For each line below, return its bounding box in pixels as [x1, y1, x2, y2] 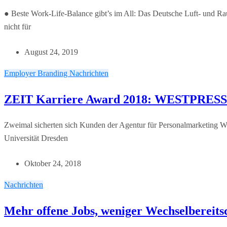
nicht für [4, 22, 31, 31]
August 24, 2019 [24, 48, 78, 57]
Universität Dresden [4, 134, 68, 143]
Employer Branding [4, 69, 69, 78]
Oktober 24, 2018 [24, 159, 81, 168]
